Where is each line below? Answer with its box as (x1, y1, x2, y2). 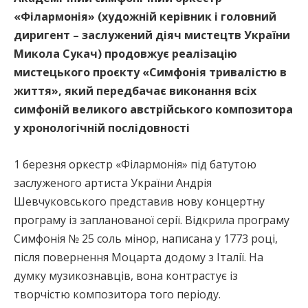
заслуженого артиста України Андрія (14, 175, 212, 190)
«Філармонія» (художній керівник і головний (14, 8, 276, 24)
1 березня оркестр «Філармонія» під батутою (14, 156, 256, 172)
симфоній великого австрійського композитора (14, 101, 293, 117)
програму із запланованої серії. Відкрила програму (14, 212, 289, 228)
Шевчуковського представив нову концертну (14, 193, 265, 209)
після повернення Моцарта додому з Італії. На (14, 249, 263, 265)
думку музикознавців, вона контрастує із (14, 267, 238, 283)
